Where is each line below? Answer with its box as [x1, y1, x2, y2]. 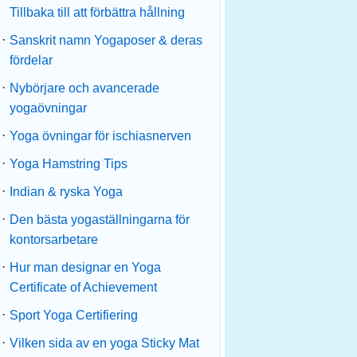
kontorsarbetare [10, 233, 98, 246]
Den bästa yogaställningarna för [10, 213, 190, 226]
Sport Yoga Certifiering [10, 308, 138, 322]
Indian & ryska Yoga [10, 185, 123, 198]
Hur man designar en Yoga [10, 261, 161, 274]
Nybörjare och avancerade [10, 81, 159, 95]
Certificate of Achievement [10, 280, 157, 294]
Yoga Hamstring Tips [10, 157, 127, 171]
